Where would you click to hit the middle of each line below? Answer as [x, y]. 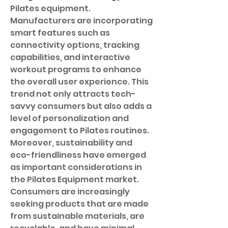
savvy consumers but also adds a [81, 106]
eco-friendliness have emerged [78, 155]
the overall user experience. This [79, 82]
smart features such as [60, 33]
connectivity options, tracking [75, 45]
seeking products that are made [79, 204]
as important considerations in [76, 167]
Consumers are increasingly [70, 192]
